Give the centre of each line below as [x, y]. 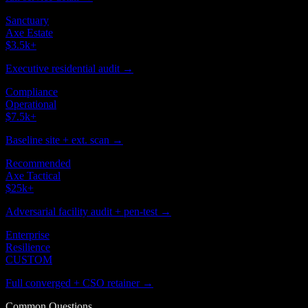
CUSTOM [29, 260]
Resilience [28, 247]
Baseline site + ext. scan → [64, 140]
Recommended [38, 164]
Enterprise [27, 235]
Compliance [32, 92]
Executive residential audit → [69, 69]
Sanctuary [27, 21]
